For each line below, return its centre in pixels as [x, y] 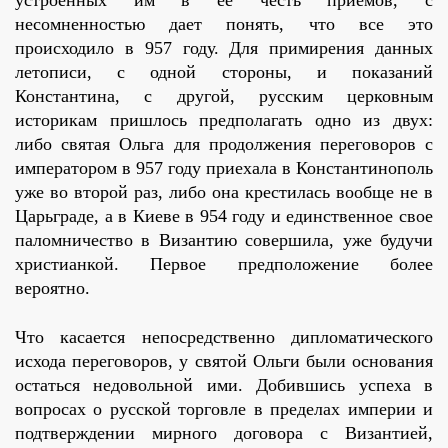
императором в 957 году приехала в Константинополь [224, 168]
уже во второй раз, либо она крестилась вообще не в [224, 192]
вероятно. [52, 288]
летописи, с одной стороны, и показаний [224, 72]
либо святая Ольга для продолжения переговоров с [224, 144]
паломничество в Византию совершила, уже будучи [224, 240]
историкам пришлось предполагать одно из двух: [224, 120]
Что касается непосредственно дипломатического [224, 337]
